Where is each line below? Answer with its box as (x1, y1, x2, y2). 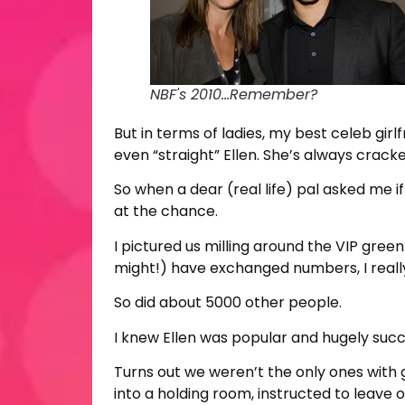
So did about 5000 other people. (114, 292, 342, 314)
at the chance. (114, 201, 218, 222)
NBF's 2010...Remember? (150, 84, 317, 105)
